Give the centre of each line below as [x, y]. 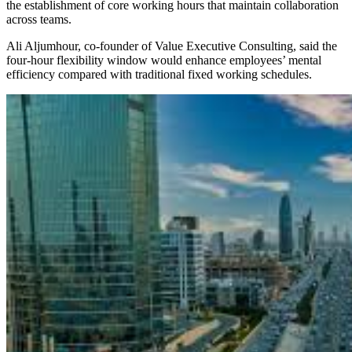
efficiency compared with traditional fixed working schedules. [159, 75]
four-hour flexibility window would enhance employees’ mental [164, 60]
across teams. [39, 20]
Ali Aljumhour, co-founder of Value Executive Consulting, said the [172, 46]
